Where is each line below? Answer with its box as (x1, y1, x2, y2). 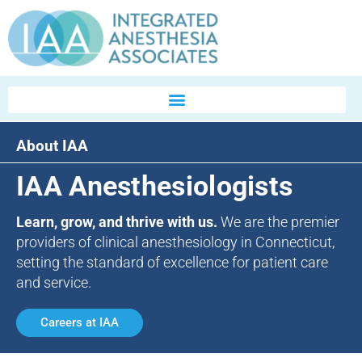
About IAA (16, 137, 88, 156)
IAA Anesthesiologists (16, 170, 293, 203)
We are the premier (221, 213, 339, 231)
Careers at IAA (40, 315, 119, 330)
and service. (16, 274, 91, 292)
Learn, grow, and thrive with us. (16, 213, 221, 231)
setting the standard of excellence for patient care (16, 254, 328, 271)
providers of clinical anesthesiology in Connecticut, (16, 234, 335, 251)
